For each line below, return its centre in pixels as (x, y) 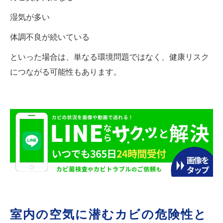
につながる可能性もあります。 (66, 72)
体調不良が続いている (50, 37)
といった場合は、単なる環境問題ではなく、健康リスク (110, 57)
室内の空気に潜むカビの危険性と (109, 214)
